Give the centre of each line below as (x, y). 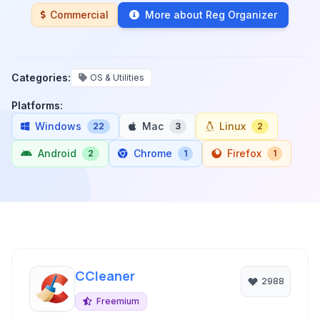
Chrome (153, 153)
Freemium (118, 301)
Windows (58, 126)
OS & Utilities (117, 77)
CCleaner (105, 276)
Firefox (244, 153)
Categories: (41, 77)
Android (57, 153)
